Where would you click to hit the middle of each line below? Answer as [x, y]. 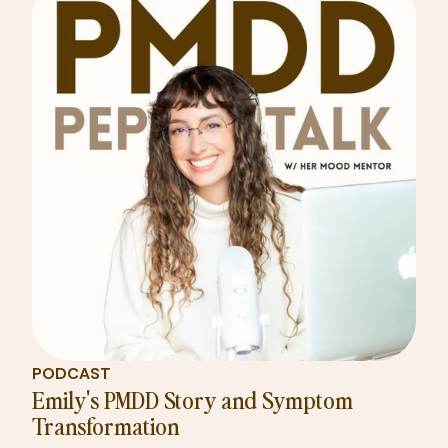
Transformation [105, 425]
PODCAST [71, 374]
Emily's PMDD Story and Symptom [192, 399]
